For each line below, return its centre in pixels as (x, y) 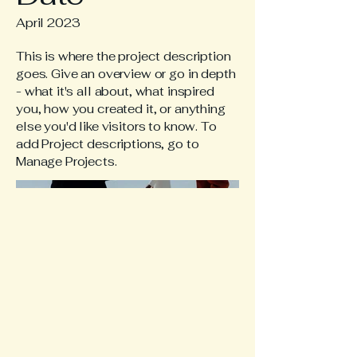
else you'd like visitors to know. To (116, 126)
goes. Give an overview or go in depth (126, 73)
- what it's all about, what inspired (115, 91)
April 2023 (48, 22)
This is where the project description (124, 56)
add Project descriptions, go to (108, 143)
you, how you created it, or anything (121, 108)
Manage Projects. (67, 161)
